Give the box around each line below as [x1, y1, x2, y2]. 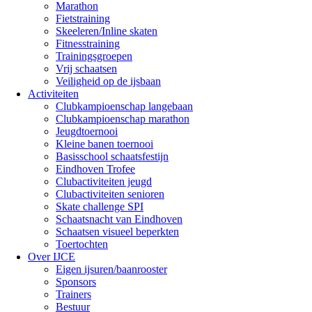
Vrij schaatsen [56, 63, 117, 75]
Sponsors [56, 276, 96, 288]
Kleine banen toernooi [56, 138, 153, 150]
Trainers [56, 288, 91, 300]
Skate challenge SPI [56, 201, 143, 212]
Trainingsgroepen [56, 50, 132, 62]
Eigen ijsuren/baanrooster [56, 263, 167, 275]
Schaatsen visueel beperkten [56, 226, 179, 237]
